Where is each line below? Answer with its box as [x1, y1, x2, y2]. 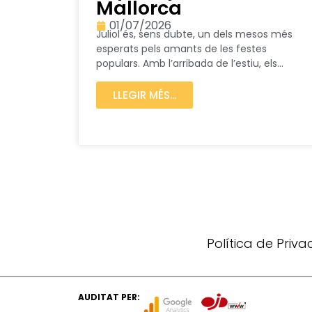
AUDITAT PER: [78, 291, 140, 304]
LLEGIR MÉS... [113, 87, 176, 102]
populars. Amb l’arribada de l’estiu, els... [96, 56, 283, 71]
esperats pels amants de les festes [96, 42, 267, 56]
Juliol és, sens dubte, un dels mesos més [96, 27, 292, 42]
